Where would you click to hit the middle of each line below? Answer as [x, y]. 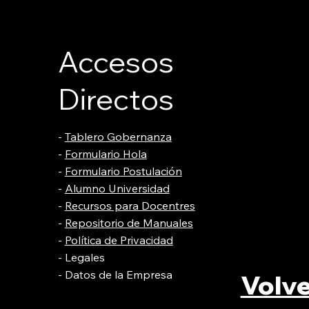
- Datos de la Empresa [115, 275]
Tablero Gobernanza [118, 137]
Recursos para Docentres [130, 206]
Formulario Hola [106, 154]
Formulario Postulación [123, 171]
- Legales [81, 258]
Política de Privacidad [119, 240]
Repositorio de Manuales [129, 223]
